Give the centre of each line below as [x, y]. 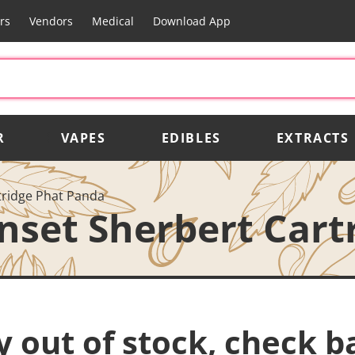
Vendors [51, 21]
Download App [191, 21]
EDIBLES [191, 137]
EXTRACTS [313, 137]
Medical [113, 21]
